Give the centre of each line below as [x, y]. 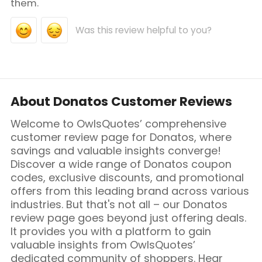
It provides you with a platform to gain [111, 231]
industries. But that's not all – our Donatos [119, 204]
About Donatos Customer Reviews [121, 101]
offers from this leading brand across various [130, 191]
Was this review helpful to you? [143, 30]
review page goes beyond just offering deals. [128, 218]
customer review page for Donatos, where [121, 137]
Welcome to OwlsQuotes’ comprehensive [118, 123]
